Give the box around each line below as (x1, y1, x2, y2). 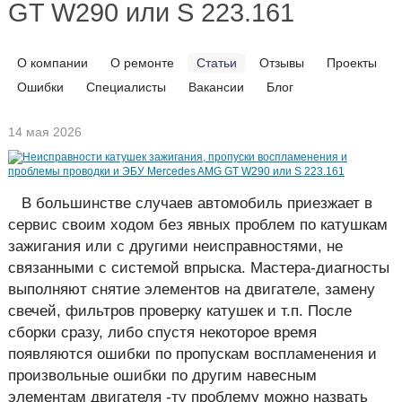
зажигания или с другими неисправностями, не (8, 236, 343, 255)
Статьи (197, 55, 237, 70)
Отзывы (259, 55, 304, 70)
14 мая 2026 (8, 124, 82, 139)
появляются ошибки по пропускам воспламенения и (8, 344, 377, 363)
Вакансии (188, 79, 244, 94)
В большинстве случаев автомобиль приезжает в (22, 193, 372, 212)
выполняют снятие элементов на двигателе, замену (8, 279, 375, 298)
